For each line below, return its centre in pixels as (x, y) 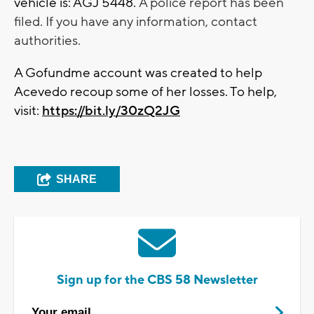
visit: (28, 110)
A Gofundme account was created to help (138, 73)
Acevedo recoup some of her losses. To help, (145, 91)
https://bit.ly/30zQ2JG (111, 110)
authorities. (47, 40)
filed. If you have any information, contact (136, 21)
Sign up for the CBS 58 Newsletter (157, 280)
